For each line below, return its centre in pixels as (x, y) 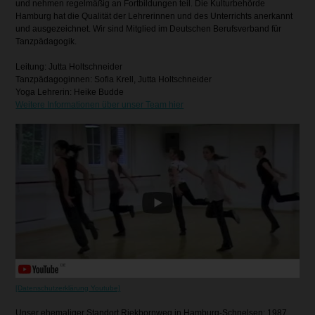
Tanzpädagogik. (46, 41)
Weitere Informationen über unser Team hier (100, 105)
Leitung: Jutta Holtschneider (69, 67)
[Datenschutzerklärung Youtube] (68, 288)
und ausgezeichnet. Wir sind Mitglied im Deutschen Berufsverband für (149, 29)
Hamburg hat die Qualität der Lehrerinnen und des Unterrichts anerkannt (154, 16)
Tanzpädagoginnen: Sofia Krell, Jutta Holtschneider (114, 79)
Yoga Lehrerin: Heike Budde (70, 92)
